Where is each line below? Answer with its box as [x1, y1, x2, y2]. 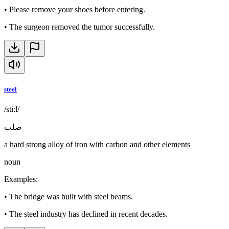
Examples [4, 174, 36, 184]
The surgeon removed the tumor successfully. [9, 22, 155, 32]
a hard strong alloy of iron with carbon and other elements [4, 140, 190, 149]
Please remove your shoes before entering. [9, 5, 145, 14]
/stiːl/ [4, 104, 19, 113]
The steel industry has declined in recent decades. [9, 209, 168, 218]
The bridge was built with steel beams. [9, 192, 133, 201]
